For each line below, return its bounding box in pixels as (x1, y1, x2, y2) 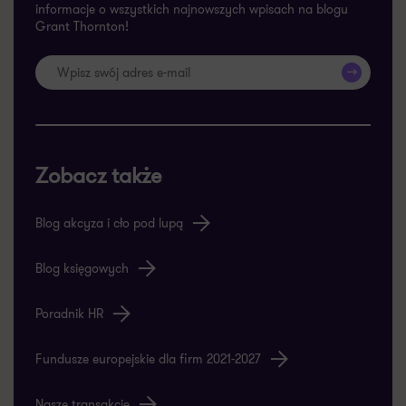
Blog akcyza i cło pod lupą (35, 213, 183, 232)
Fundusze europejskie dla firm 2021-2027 (35, 349, 261, 368)
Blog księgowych (35, 258, 129, 277)
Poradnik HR (35, 304, 103, 323)
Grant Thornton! (35, 16, 129, 35)
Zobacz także (35, 159, 162, 191)
